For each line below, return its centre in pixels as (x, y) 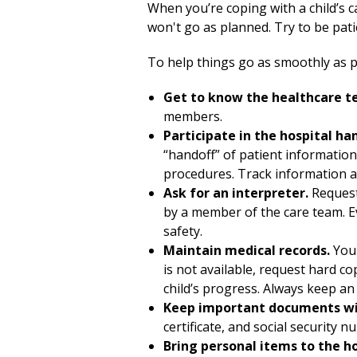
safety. (183, 231)
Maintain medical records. (247, 250)
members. (193, 116)
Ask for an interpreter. (236, 193)
